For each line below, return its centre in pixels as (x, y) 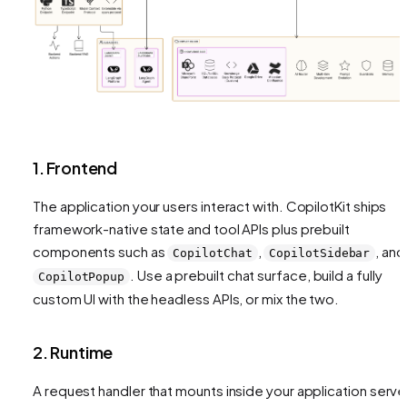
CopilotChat (213, 253)
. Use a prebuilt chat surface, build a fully (256, 275)
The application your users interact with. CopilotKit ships (210, 206)
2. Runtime (73, 352)
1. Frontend (75, 168)
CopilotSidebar (320, 253)
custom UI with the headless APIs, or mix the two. (186, 299)
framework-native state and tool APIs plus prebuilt (192, 229)
